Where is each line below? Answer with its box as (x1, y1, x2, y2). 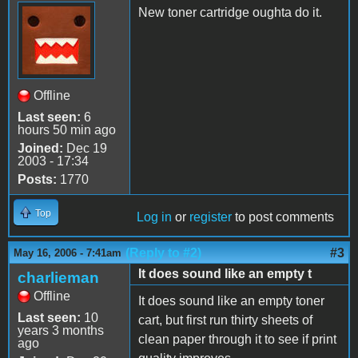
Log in (137, 209, 172, 224)
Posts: (18, 172, 57, 186)
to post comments (232, 209, 334, 224)
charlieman (18, 268, 99, 286)
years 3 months (18, 323, 104, 337)
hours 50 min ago (18, 122, 116, 137)
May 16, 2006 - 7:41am (14, 246, 121, 259)
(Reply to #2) (125, 245, 201, 260)
